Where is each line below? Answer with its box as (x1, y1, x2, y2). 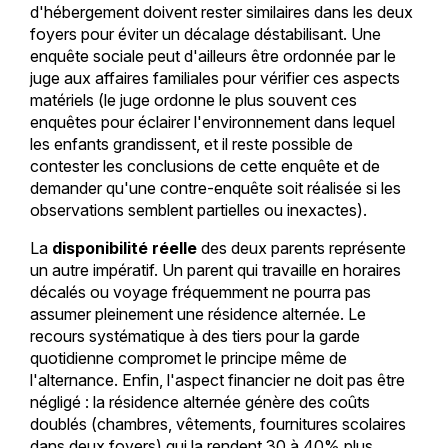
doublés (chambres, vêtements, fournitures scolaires (29, 413, 406, 434)
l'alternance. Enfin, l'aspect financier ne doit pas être (29, 369, 405, 390)
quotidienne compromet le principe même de (29, 347, 347, 368)
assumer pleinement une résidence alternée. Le (29, 303, 366, 324)
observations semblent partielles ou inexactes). (29, 199, 367, 220)
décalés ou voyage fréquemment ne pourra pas (29, 281, 371, 302)
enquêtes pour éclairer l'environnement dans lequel (29, 111, 395, 132)
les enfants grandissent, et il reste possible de (29, 133, 353, 154)
